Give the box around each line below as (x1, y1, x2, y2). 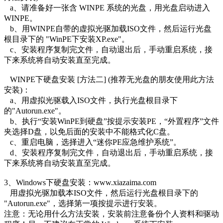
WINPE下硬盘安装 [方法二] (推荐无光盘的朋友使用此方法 (4, 75, 214, 84)
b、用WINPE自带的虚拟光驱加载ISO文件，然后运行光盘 (4, 24, 212, 33)
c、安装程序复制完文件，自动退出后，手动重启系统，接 (4, 45, 213, 54)
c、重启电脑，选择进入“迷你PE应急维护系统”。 (4, 137, 181, 146)
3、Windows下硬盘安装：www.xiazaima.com (4, 178, 156, 187)
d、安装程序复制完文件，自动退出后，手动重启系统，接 (4, 148, 213, 157)
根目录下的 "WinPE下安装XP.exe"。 (4, 34, 129, 43)
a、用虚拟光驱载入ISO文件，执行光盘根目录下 (4, 96, 178, 105)
